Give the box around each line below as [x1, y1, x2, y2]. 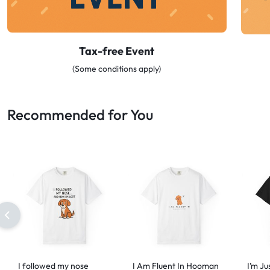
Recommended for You [7, 105, 153, 124]
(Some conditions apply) [72, 63, 162, 75]
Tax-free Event [79, 44, 155, 58]
